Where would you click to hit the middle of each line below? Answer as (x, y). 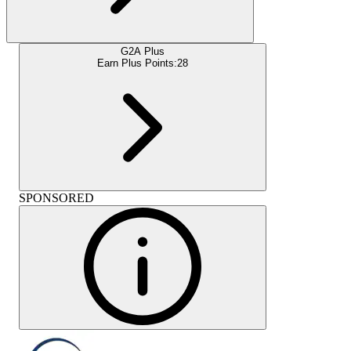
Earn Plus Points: (137, 63)
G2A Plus (143, 51)
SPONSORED (56, 197)
